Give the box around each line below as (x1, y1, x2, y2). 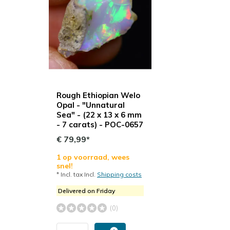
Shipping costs (97, 170, 142, 179)
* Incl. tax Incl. (56, 170, 97, 179)
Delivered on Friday (58, 187, 115, 195)
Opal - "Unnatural (56, 100, 125, 110)
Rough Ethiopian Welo (56, 90, 140, 101)
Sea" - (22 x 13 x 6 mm (56, 110, 142, 120)
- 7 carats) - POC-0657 (56, 120, 143, 130)
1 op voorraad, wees (56, 152, 129, 162)
